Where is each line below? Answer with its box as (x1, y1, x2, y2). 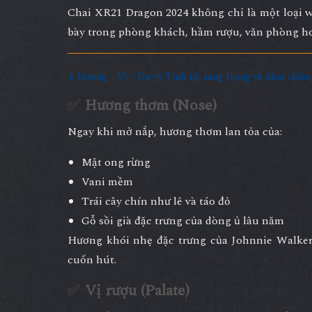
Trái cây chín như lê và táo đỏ (81, 192, 231, 210)
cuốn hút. (68, 251, 116, 268)
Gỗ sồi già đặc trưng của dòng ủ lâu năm (81, 212, 284, 229)
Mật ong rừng (81, 153, 150, 171)
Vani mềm (81, 173, 133, 190)
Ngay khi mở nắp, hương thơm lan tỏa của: (68, 123, 282, 140)
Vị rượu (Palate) (85, 279, 189, 302)
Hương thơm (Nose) (85, 93, 217, 117)
